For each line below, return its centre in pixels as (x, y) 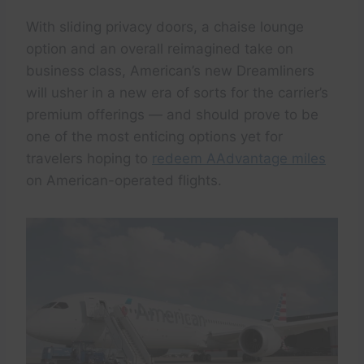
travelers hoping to (89, 159)
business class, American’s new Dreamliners (170, 71)
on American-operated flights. (124, 181)
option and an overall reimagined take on (160, 49)
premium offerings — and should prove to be (172, 115)
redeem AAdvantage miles (239, 159)
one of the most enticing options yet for (154, 137)
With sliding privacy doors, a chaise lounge (165, 27)
